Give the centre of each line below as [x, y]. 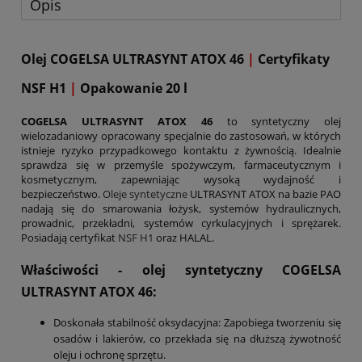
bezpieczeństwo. [62, 194]
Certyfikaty [292, 59]
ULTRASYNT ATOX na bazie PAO [264, 194]
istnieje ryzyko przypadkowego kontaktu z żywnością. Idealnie [181, 150]
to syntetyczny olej [277, 121]
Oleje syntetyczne [145, 194]
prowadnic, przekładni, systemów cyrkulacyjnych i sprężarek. [181, 223]
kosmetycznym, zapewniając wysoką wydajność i [181, 179]
